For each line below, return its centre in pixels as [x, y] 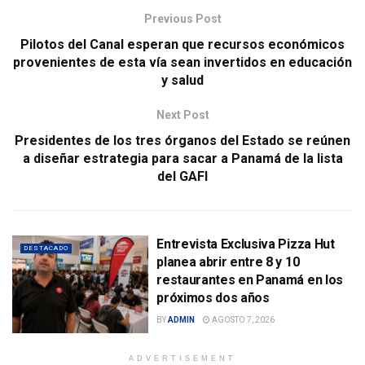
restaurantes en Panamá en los [250, 280]
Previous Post [182, 19]
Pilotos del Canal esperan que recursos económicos [182, 45]
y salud [182, 81]
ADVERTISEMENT [182, 358]
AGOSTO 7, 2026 [243, 320]
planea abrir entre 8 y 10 [228, 262]
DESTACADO [46, 248]
